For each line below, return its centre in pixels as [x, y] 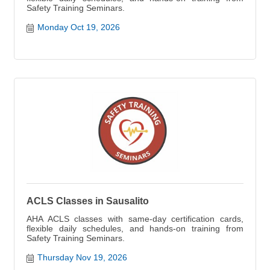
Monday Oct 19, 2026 [78, 27]
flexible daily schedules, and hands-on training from [135, 228]
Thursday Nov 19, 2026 [82, 257]
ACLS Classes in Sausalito [88, 201]
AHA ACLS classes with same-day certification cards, [135, 219]
